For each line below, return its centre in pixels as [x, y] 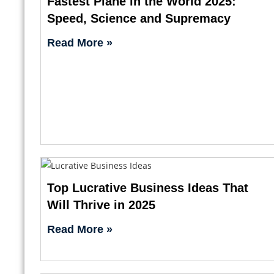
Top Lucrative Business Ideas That [147, 187]
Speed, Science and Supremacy [139, 18]
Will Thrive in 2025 [101, 205]
